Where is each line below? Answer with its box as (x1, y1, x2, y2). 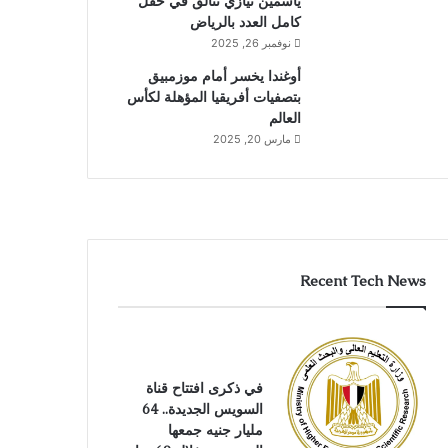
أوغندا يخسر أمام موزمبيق (147, 67, 301, 85)
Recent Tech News (299, 271, 426, 290)
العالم (268, 109, 301, 127)
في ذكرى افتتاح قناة (145, 379, 263, 397)
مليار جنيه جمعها (167, 421, 263, 439)
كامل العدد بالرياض (189, 13, 301, 31)
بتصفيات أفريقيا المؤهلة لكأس (126, 88, 301, 106)
